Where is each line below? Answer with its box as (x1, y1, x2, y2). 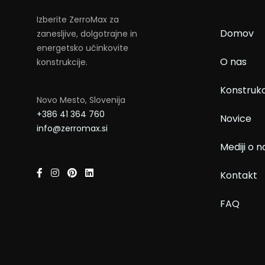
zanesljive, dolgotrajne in (37, 28, 137, 40)
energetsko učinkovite (37, 42, 128, 54)
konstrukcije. (37, 56, 88, 68)
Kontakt (220, 169, 257, 182)
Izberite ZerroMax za (37, 14, 119, 25)
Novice (220, 112, 251, 125)
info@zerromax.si (37, 122, 108, 134)
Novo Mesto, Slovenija (37, 94, 125, 106)
